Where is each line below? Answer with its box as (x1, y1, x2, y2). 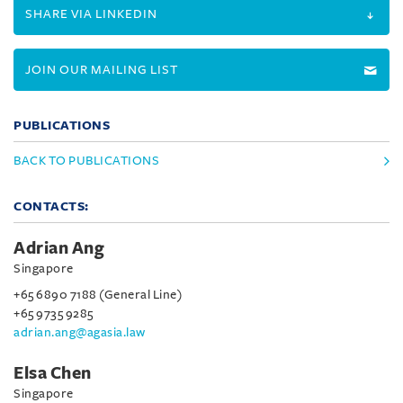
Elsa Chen (13, 364, 92, 382)
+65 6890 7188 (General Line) (13, 288, 182, 301)
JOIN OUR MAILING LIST (25, 63, 178, 76)
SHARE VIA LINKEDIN (25, 7, 157, 21)
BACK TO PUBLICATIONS (13, 154, 159, 167)
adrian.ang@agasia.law (13, 326, 146, 339)
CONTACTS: (13, 200, 89, 213)
